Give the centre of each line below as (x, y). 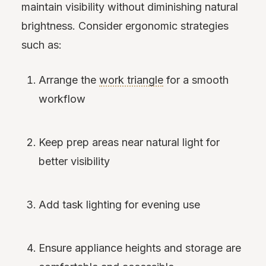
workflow (62, 99)
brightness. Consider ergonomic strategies (125, 26)
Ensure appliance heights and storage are (140, 248)
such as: (42, 45)
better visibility (75, 161)
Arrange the (69, 80)
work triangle (132, 80)
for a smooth (196, 80)
